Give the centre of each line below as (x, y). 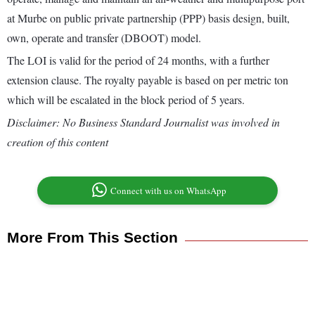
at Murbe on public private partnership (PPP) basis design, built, (148, 18)
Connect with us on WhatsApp (169, 191)
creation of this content (58, 142)
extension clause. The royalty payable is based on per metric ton (148, 80)
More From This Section (92, 238)
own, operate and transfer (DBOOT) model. (104, 38)
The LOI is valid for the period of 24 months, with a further (138, 60)
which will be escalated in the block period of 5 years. (126, 100)
